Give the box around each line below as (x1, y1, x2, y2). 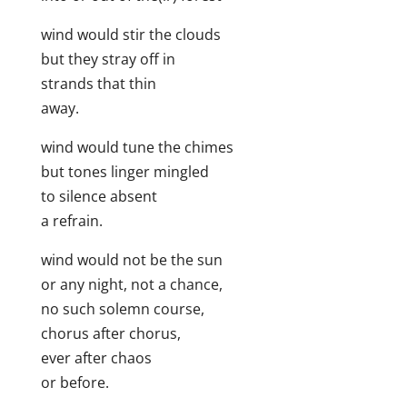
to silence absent (40, 186, 157, 207)
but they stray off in (40, 49, 175, 70)
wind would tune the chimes (40, 137, 233, 158)
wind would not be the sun (40, 250, 223, 271)
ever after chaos (40, 348, 152, 369)
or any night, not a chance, (40, 274, 223, 295)
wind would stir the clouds (40, 25, 221, 45)
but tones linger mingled (40, 162, 209, 183)
